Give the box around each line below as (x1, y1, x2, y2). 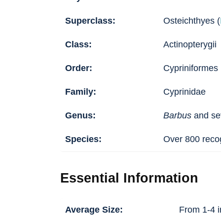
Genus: (65, 110, 96, 121)
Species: (65, 134, 102, 145)
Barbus (163, 110, 191, 121)
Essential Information (60, 171, 198, 186)
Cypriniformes (163, 63, 218, 74)
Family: (65, 87, 96, 97)
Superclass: (65, 16, 115, 26)
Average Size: (65, 205, 123, 215)
